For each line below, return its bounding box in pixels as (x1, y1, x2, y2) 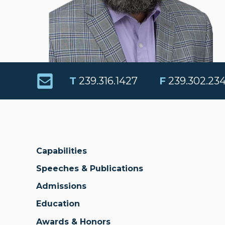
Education (36, 199, 80, 209)
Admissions (36, 181, 86, 191)
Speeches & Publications (36, 164, 143, 174)
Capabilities (36, 146, 87, 156)
